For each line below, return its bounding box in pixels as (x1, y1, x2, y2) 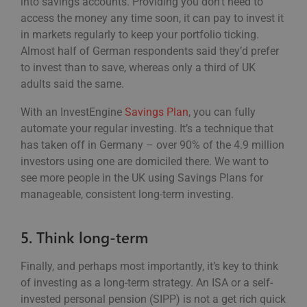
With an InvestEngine (21, 106, 125, 119)
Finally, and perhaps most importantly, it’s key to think (21, 260, 278, 273)
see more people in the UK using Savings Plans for (21, 171, 263, 185)
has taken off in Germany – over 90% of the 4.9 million (21, 138, 284, 152)
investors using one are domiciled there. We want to (21, 155, 269, 169)
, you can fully (188, 106, 256, 119)
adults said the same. (21, 77, 127, 91)
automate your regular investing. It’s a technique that (21, 122, 273, 136)
